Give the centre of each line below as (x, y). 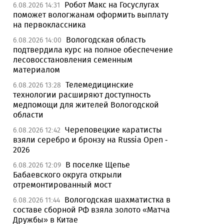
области (28, 115)
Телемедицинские (99, 85)
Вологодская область (106, 40)
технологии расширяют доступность (82, 95)
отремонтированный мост (62, 185)
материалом (36, 70)
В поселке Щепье (98, 165)
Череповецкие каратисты (113, 130)
